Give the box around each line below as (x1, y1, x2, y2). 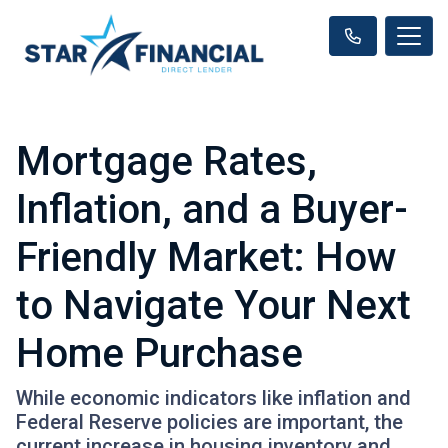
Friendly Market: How (16, 233, 397, 281)
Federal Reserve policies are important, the (16, 409, 403, 434)
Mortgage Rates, (16, 137, 317, 185)
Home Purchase (16, 329, 303, 377)
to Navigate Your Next (16, 281, 411, 329)
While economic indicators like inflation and (16, 385, 411, 410)
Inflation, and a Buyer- (16, 185, 408, 233)
